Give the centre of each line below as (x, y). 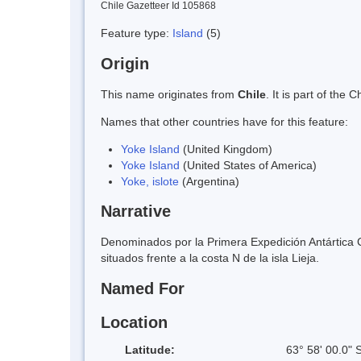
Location (134, 322)
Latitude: (150, 349)
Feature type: (137, 33)
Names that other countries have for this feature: (224, 121)
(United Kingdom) (226, 149)
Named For (143, 289)
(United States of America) (248, 165)
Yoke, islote (150, 181)
